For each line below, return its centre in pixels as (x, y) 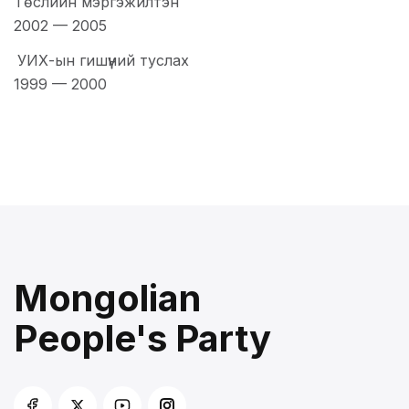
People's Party (142, 339)
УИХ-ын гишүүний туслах (103, 61)
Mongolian (107, 299)
